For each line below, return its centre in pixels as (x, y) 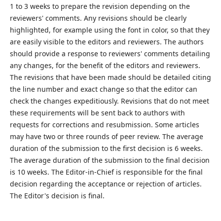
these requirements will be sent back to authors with (97, 112)
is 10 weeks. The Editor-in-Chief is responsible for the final (106, 172)
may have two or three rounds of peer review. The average (106, 136)
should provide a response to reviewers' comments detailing (110, 53)
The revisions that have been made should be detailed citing (110, 77)
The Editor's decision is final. (57, 195)
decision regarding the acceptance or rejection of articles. (106, 184)
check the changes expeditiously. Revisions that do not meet (109, 101)
